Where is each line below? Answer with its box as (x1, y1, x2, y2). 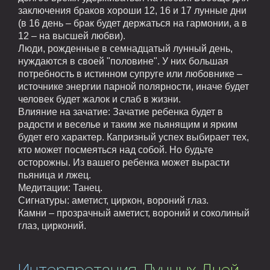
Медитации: (18, 183, 71, 193)
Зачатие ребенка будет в (110, 107, 223, 118)
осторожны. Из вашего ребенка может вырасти (18, 157, 230, 168)
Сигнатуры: (18, 195, 69, 206)
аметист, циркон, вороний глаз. (69, 195, 209, 206)
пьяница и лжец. (18, 170, 91, 181)
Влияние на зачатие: (18, 107, 110, 118)
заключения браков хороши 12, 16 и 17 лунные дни (18, 5, 246, 16)
